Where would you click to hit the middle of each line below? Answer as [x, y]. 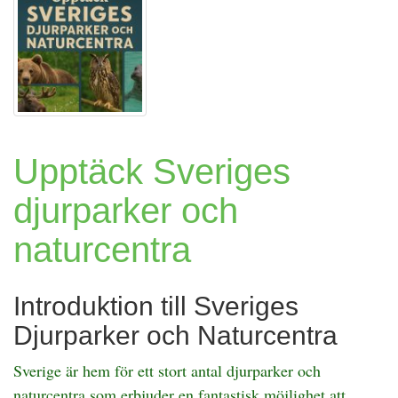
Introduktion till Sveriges [156, 306]
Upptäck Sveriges [152, 171]
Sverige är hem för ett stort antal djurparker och [167, 370]
